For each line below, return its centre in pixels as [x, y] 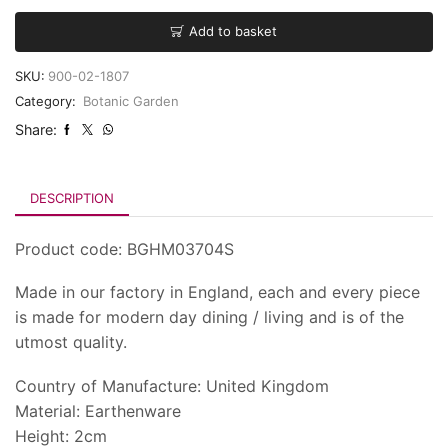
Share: [36, 129]
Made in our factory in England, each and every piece [217, 292]
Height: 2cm [61, 435]
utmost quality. [71, 342]
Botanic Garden [131, 100]
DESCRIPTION [72, 197]
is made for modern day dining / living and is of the [209, 317]
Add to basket [233, 31]
